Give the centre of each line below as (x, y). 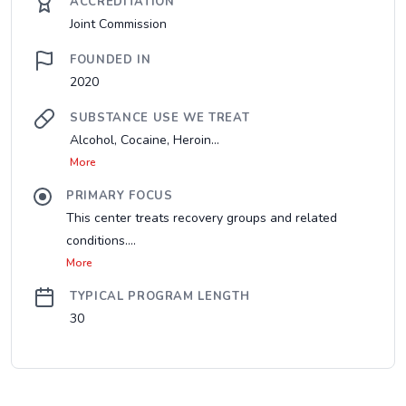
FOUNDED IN (111, 60)
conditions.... (101, 241)
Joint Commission (118, 24)
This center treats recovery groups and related (202, 218)
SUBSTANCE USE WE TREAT (160, 118)
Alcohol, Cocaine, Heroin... (145, 140)
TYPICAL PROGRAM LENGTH (160, 296)
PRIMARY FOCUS (120, 196)
